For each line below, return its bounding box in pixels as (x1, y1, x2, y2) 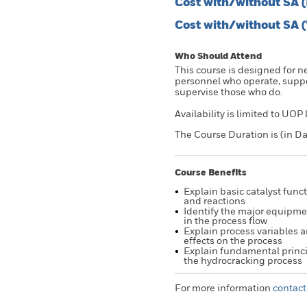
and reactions (184, 195, 245, 206)
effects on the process (184, 234, 282, 246)
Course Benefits (175, 167, 247, 177)
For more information (175, 282, 271, 293)
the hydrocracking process (184, 254, 302, 266)
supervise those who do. (175, 86, 282, 97)
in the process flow (184, 214, 267, 226)
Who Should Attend (175, 50, 262, 61)
